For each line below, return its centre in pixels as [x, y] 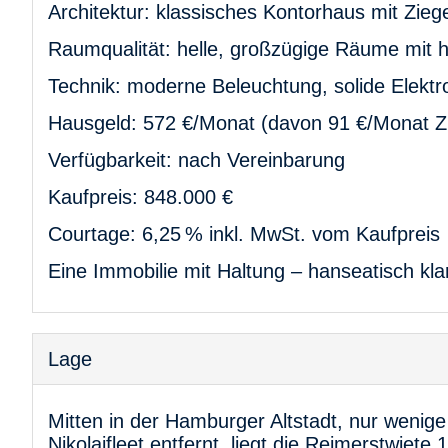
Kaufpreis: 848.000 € [140, 196]
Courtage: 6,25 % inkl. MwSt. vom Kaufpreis [244, 233]
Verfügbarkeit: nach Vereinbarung [196, 159]
